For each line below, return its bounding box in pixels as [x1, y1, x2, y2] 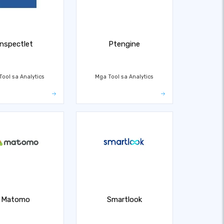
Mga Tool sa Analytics [95, 73, 154, 80]
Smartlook [106, 195, 142, 204]
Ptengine [108, 39, 140, 48]
